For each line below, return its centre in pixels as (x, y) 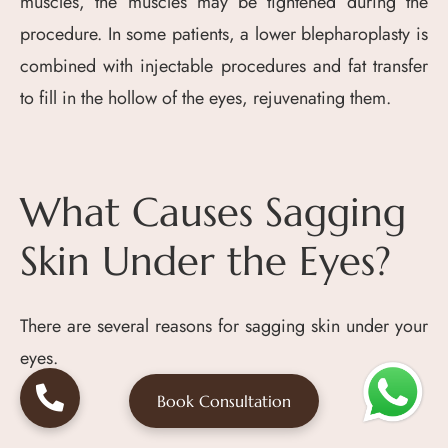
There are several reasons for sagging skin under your (224, 325)
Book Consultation (224, 401)
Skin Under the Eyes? (205, 260)
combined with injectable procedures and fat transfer (224, 65)
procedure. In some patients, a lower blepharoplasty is (224, 33)
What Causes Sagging (213, 211)
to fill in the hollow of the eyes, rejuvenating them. (205, 97)
